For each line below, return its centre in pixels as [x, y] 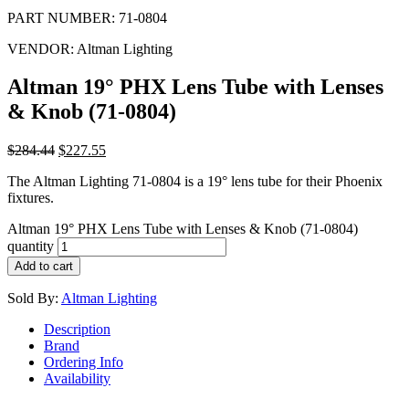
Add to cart [44, 267]
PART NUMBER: [61, 17]
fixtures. [31, 198]
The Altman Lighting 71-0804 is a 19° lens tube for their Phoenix [195, 182]
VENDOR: [41, 48]
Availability [77, 379]
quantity [31, 246]
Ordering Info [84, 362]
